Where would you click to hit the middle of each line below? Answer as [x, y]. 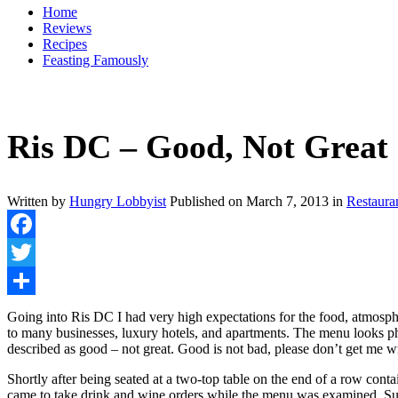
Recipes [65, 44]
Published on [208, 202]
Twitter [27, 281]
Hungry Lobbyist [118, 202]
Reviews [67, 28]
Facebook [35, 252]
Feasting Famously [96, 60]
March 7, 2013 [287, 202]
